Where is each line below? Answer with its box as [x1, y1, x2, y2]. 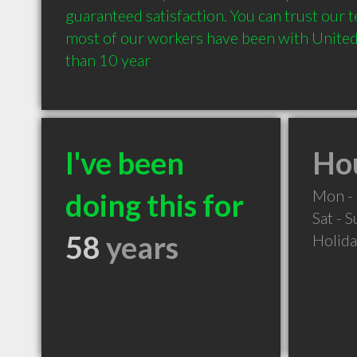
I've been [65, 144, 184, 181]
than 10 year [65, 50, 151, 69]
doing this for [65, 186, 244, 223]
